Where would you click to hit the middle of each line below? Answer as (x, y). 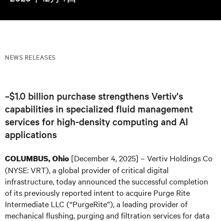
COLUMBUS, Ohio (37, 158)
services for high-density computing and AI (96, 121)
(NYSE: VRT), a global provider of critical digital (87, 170)
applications (31, 134)
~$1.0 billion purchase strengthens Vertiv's (94, 96)
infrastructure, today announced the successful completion (107, 181)
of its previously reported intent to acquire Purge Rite (97, 192)
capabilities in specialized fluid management (99, 109)
